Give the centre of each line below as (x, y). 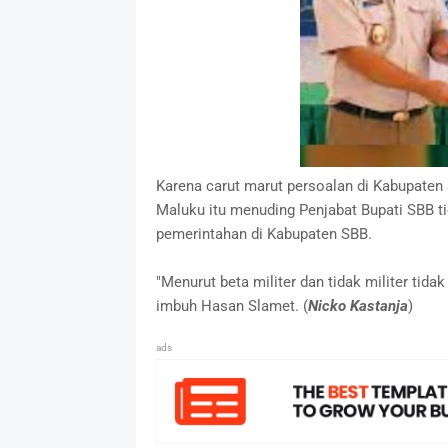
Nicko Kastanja (357, 305)
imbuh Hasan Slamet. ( (231, 305)
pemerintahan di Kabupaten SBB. (263, 233)
